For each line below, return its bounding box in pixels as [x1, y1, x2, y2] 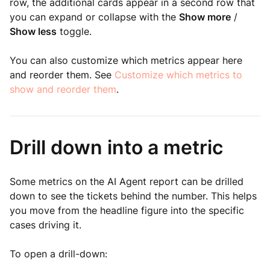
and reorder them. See [10, 69, 115, 81]
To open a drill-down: [10, 248, 107, 260]
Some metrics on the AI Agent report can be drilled [10, 175, 243, 187]
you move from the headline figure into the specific [10, 204, 244, 216]
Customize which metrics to [115, 69, 242, 81]
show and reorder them [10, 83, 116, 95]
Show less [10, 25, 57, 37]
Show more [179, 11, 231, 23]
